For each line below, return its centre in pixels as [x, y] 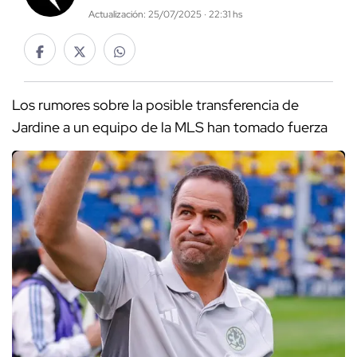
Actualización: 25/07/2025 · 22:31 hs [165, 15]
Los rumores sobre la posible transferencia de [155, 105]
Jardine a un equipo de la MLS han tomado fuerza [170, 127]
